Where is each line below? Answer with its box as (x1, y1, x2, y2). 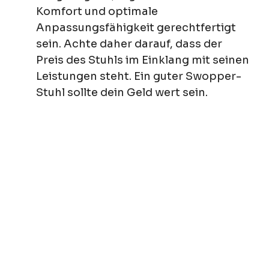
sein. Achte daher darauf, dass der (36, 37, 222, 50)
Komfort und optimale (36, 4, 158, 18)
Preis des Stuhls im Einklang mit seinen (36, 53, 249, 67)
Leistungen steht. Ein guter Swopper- (36, 69, 241, 83)
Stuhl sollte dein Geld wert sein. (36, 85, 208, 99)
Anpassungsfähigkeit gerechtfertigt (36, 20, 236, 34)
